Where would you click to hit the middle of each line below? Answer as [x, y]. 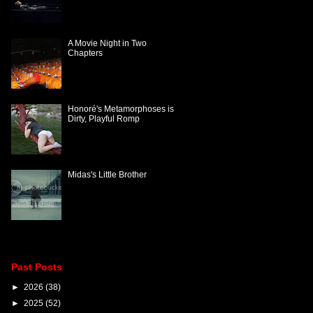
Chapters [86, 53]
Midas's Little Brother [108, 174]
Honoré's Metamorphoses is [121, 109]
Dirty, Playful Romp [104, 118]
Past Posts [36, 267]
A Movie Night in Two [108, 43]
